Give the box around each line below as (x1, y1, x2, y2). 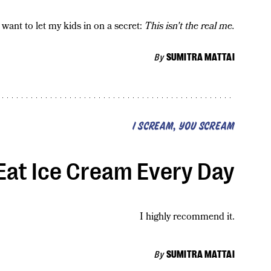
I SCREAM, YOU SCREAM (132, 121, 235, 132)
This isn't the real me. (144, 19, 235, 33)
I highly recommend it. (139, 209, 235, 223)
